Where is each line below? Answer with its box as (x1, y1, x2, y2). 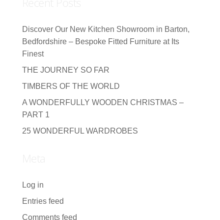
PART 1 (22, 110, 50, 119)
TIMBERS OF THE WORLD (22, 82, 120, 90)
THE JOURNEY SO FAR (22, 65, 110, 74)
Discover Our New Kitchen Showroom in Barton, (22, 25, 190, 33)
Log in (22, 180, 44, 189)
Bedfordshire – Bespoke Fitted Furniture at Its (22, 37, 179, 46)
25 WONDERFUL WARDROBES (22, 126, 138, 135)
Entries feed (22, 196, 64, 205)
